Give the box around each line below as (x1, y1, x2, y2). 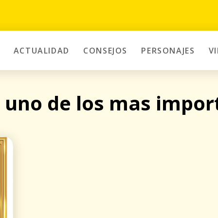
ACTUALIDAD (13, 45, 70, 56)
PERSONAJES (141, 45, 195, 56)
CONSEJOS (83, 45, 127, 56)
